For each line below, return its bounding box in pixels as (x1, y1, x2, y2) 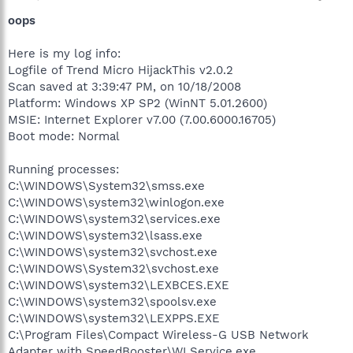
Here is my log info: (8, 46, 121, 61)
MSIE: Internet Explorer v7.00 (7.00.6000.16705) (8, 113, 276, 127)
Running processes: (8, 162, 119, 176)
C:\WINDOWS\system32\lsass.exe (8, 229, 203, 243)
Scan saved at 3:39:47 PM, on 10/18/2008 (8, 80, 241, 94)
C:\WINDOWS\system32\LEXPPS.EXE (8, 311, 220, 325)
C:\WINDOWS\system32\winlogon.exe (8, 195, 225, 210)
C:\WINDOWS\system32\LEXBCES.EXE (8, 278, 229, 292)
